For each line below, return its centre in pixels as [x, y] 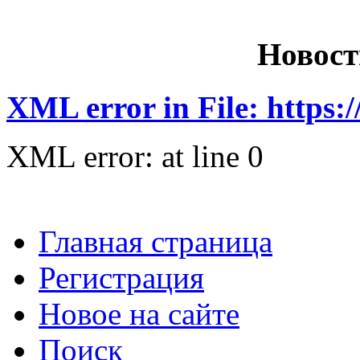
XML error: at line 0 [135, 157]
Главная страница [155, 242]
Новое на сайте [139, 314]
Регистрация [121, 278]
